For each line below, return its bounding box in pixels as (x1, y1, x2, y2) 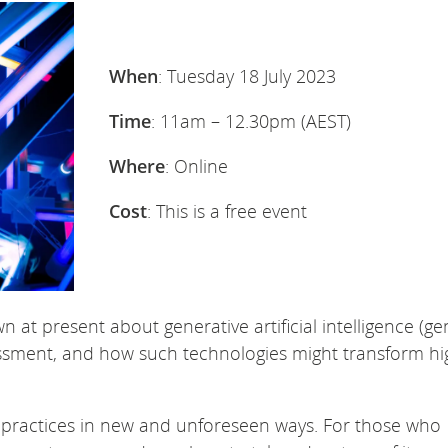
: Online (164, 153, 228, 178)
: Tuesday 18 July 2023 (157, 63, 336, 88)
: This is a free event (146, 198, 307, 223)
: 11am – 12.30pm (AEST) (150, 108, 351, 133)
